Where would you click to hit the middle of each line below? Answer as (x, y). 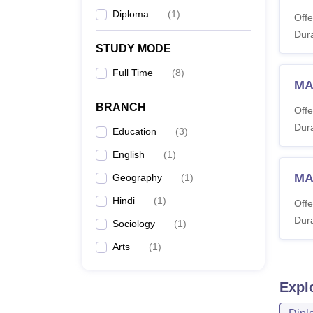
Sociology (134, 224)
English (129, 154)
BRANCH (121, 107)
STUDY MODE (133, 49)
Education (134, 131)
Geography (137, 177)
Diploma (131, 14)
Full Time (133, 73)
